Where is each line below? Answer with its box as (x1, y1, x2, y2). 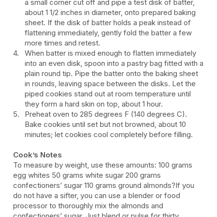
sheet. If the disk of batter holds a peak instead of (25, 17, 191, 27)
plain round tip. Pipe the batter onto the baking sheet (25, 68, 199, 78)
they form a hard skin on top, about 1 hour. (25, 99, 163, 108)
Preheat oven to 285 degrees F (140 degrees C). (25, 109, 187, 119)
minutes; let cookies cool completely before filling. (25, 129, 193, 139)
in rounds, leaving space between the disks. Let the (25, 78, 196, 88)
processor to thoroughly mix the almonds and (13, 201, 163, 210)
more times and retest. (25, 38, 101, 47)
